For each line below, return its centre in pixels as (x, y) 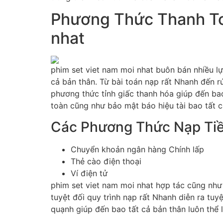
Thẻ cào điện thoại (106, 161)
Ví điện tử (89, 173)
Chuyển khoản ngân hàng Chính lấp (137, 149)
